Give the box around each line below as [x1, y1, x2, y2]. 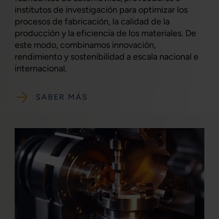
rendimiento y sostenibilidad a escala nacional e [15, 51, 198, 63]
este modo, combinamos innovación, [15, 40, 156, 51]
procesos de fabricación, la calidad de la [15, 16, 170, 27]
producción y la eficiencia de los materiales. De [15, 28, 196, 39]
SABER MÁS [35, 92, 88, 102]
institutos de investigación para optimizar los [15, 4, 188, 16]
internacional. [15, 63, 67, 74]
